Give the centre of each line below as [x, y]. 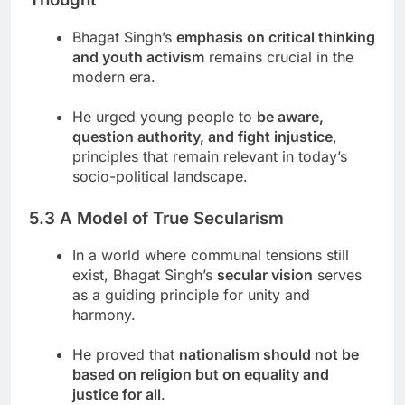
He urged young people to [165, 116]
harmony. [104, 315]
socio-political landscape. [160, 176]
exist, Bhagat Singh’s [145, 275]
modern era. [114, 76]
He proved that [126, 355]
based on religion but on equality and [201, 375]
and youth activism [138, 57]
